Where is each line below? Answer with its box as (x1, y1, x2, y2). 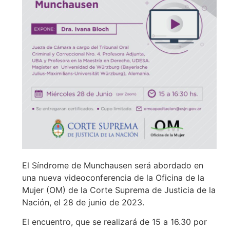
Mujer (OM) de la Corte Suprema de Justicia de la (22, 184, 216, 195)
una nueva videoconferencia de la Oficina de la (22, 172, 204, 183)
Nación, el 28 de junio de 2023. (22, 197, 144, 207)
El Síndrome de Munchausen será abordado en (22, 160, 203, 170)
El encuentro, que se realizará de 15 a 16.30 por (22, 216, 207, 227)
